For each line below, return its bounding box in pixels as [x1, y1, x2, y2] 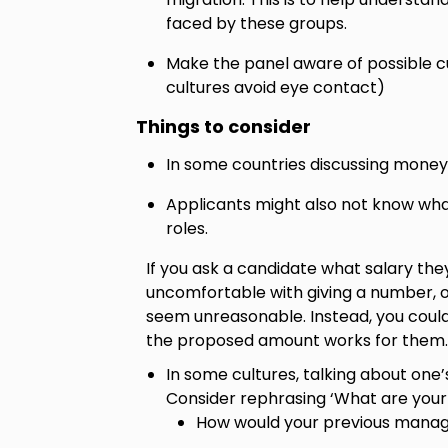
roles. [165, 217, 212, 240]
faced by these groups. [165, 12, 351, 35]
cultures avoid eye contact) [165, 76, 385, 99]
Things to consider [135, 114, 311, 139]
